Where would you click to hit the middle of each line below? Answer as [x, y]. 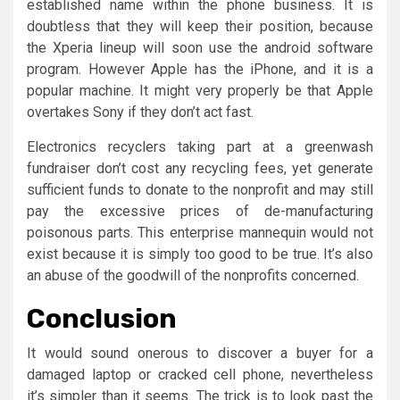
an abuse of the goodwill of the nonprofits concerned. [193, 275]
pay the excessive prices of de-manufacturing [200, 211]
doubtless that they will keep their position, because [200, 26]
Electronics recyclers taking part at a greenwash [200, 146]
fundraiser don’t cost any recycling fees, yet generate [200, 168]
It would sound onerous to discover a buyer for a [200, 353]
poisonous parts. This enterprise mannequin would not [200, 232]
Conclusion [102, 318]
